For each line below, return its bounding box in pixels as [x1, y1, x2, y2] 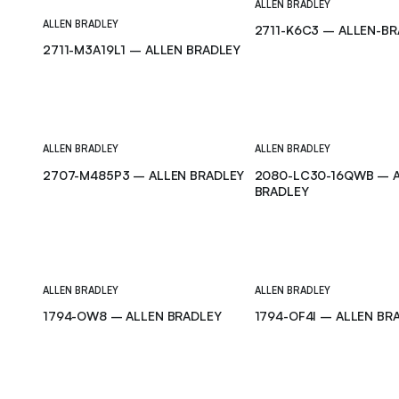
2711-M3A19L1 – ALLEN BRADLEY [43, 42, 241, 58]
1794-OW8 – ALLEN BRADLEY [43, 308, 222, 324]
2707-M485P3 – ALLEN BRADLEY [43, 167, 245, 183]
